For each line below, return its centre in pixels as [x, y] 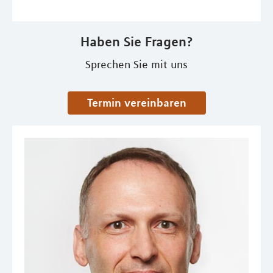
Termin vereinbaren [139, 102]
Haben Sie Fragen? [136, 41]
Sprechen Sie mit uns [136, 65]
